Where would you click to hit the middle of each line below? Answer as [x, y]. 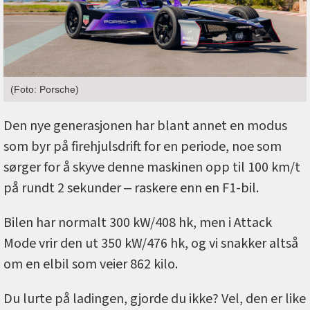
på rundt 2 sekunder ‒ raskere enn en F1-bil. [133, 188]
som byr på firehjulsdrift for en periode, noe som [143, 146]
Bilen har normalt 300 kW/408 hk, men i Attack [138, 222]
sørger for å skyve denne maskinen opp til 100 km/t [152, 167]
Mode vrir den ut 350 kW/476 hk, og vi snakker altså [151, 243]
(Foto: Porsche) [45, 89]
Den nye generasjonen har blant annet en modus [145, 126]
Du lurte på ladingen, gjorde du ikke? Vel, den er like [155, 299]
